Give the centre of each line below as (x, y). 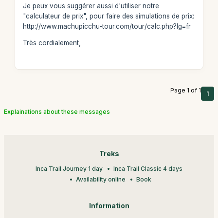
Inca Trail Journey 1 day (69, 169)
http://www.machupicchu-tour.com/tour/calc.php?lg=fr (107, 26)
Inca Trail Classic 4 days (148, 169)
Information (109, 206)
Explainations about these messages (57, 112)
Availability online (100, 179)
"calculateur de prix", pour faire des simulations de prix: (108, 16)
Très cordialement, (52, 43)
